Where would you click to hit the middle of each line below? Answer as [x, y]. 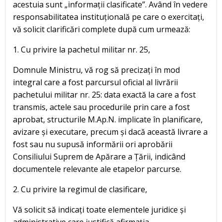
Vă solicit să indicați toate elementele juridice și [99, 210]
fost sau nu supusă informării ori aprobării [93, 144]
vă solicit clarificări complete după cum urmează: [102, 29]
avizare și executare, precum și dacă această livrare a [110, 132]
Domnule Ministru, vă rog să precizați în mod [96, 70]
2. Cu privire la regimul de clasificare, [80, 190]
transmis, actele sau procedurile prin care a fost [101, 107]
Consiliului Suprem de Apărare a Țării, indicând [99, 157]
